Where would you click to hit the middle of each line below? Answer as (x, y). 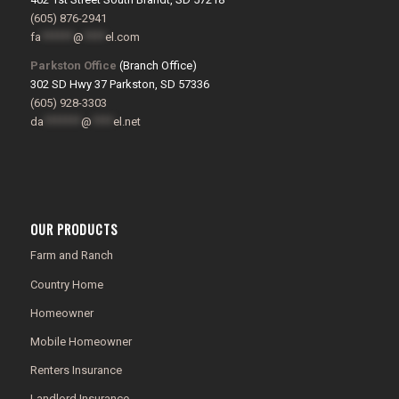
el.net (126, 122)
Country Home (66, 284)
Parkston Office (73, 66)
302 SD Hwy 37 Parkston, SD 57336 (119, 85)
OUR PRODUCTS (74, 230)
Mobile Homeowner (81, 341)
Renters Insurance (76, 370)
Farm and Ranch (71, 256)
